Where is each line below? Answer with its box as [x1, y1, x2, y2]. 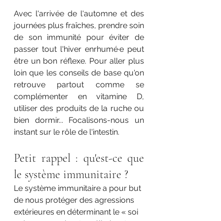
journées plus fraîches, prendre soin [14, 21, 144, 31]
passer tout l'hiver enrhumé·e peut [14, 44, 144, 54]
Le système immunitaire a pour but [14, 184, 143, 193]
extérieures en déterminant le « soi [14, 207, 140, 217]
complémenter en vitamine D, [14, 92, 144, 102]
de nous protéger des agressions [14, 195, 136, 205]
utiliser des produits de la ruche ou [14, 104, 144, 113]
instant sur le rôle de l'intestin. [14, 127, 119, 137]
